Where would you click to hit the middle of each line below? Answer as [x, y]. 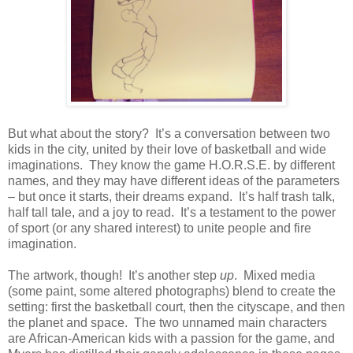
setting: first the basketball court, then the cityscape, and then [176, 307]
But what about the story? [78, 133]
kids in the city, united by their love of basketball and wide [167, 149]
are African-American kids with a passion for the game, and [171, 338]
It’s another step [174, 275]
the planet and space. [68, 322]
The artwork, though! [65, 275]
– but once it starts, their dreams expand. [120, 196]
